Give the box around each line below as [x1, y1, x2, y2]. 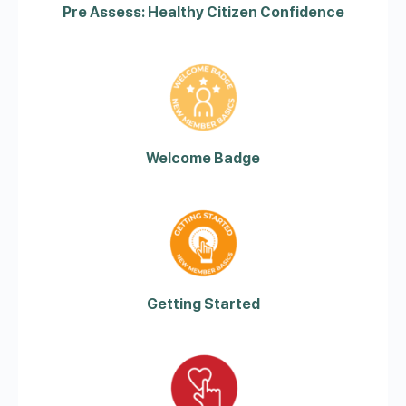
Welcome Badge [146, 150, 260, 167]
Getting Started [146, 295, 260, 313]
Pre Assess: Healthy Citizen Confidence [62, 4, 344, 21]
